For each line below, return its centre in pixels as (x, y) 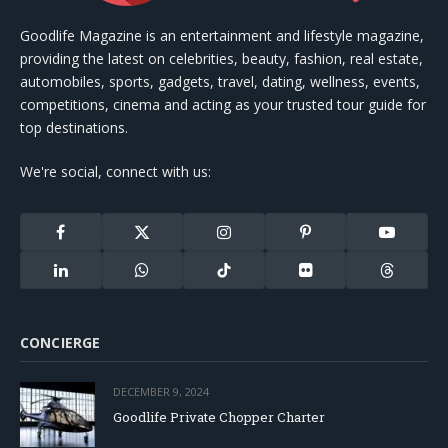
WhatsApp (172, 277)
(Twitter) (164, 258)
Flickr (319, 277)
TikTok (242, 277)
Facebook (89, 239)
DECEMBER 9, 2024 (161, 391)
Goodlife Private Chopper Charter (219, 416)
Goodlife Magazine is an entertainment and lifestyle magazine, (222, 35)
